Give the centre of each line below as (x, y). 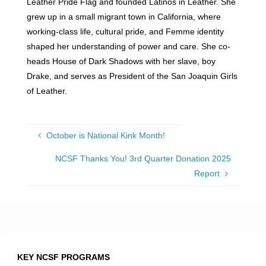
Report (207, 174)
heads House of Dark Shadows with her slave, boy (121, 61)
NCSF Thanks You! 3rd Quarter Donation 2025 (143, 159)
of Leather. (47, 91)
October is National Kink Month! (105, 136)
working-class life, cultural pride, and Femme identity (125, 31)
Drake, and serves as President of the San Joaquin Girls (132, 76)
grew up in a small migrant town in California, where (123, 16)
